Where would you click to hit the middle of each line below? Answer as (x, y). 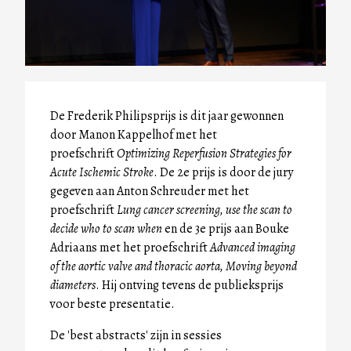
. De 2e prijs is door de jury (223, 172)
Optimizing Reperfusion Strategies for (204, 153)
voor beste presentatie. (112, 304)
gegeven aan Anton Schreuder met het (150, 191)
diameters (73, 285)
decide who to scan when (106, 228)
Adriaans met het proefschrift (130, 247)
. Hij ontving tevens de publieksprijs (190, 285)
